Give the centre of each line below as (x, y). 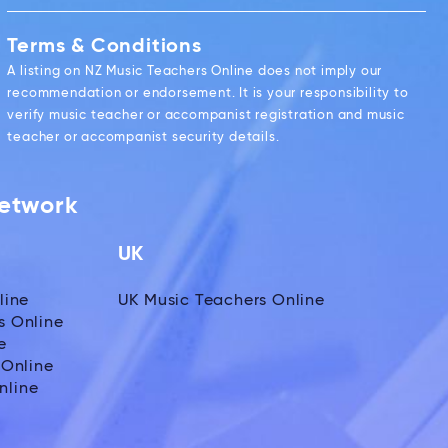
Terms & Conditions (104, 46)
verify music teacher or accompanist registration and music (206, 115)
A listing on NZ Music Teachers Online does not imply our (195, 71)
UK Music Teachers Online (221, 300)
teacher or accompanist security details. (143, 137)
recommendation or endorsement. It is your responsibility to (208, 93)
